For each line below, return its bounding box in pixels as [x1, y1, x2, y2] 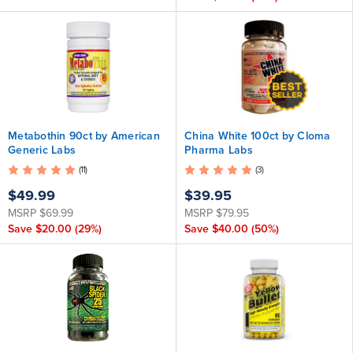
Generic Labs [8, 143, 76, 157]
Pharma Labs [184, 143, 253, 157]
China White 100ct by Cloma [184, 129, 331, 143]
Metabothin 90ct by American [8, 129, 160, 143]
